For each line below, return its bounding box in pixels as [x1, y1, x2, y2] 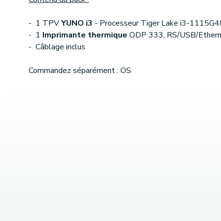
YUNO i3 [61, 18, 93, 29]
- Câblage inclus [29, 41, 85, 53]
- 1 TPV [29, 18, 61, 29]
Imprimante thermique [42, 30, 127, 41]
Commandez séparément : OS [29, 65, 131, 76]
